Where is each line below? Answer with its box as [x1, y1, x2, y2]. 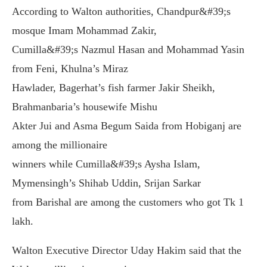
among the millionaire [12, 139, 107, 151]
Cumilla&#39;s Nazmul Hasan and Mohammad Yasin [12, 44, 244, 55]
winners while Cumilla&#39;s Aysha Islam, [12, 158, 200, 170]
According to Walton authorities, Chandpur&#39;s [12, 5, 231, 17]
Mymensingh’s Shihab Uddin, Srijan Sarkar [12, 177, 201, 189]
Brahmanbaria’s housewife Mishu [12, 101, 157, 113]
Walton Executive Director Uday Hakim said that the [12, 244, 241, 256]
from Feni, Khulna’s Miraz [12, 63, 128, 74]
